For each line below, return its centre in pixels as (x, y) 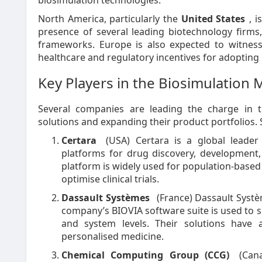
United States (213, 19)
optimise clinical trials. (110, 179)
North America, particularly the (110, 19)
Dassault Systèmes (106, 198)
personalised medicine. (113, 236)
